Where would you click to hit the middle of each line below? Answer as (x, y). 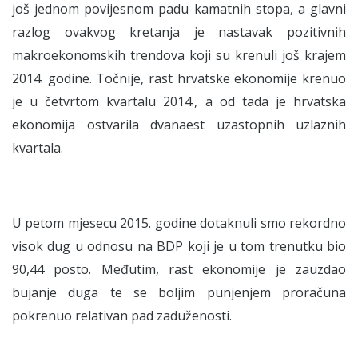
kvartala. (38, 148)
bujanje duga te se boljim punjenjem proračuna (179, 292)
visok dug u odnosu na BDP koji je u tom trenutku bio (179, 246)
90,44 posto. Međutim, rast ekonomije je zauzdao (179, 269)
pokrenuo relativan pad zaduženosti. (122, 316)
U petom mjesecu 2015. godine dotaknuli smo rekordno (179, 223)
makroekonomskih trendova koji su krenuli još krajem (179, 55)
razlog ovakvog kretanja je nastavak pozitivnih (179, 32)
